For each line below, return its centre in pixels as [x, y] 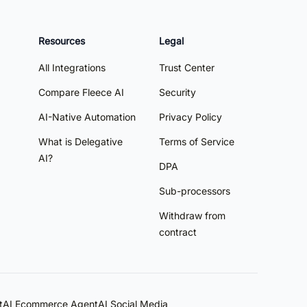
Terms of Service [197, 141]
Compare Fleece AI [81, 92]
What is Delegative [81, 141]
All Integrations [72, 67]
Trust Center [187, 67]
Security [177, 92]
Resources [62, 40]
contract [178, 232]
